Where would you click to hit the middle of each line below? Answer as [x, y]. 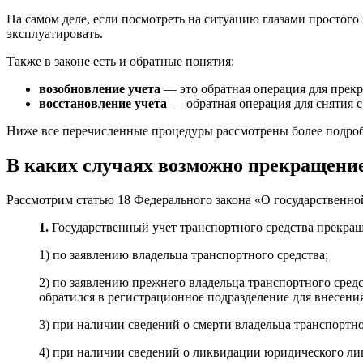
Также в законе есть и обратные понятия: [120, 62]
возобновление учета [100, 89]
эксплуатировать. [55, 34]
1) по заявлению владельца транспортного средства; [184, 255]
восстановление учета [103, 104]
